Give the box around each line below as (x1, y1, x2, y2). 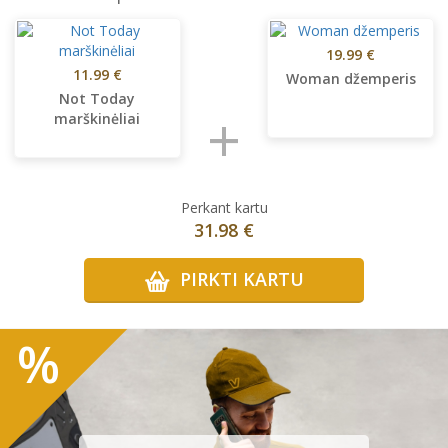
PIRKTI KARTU (174, 267, 304, 292)
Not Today (59, 89, 136, 109)
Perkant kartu (180, 198, 268, 218)
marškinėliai (54, 109, 141, 129)
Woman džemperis (285, 69, 416, 89)
